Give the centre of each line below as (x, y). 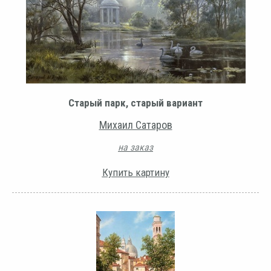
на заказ (135, 147)
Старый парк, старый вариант (135, 103)
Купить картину (135, 172)
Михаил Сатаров (135, 125)
